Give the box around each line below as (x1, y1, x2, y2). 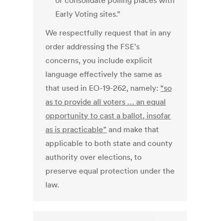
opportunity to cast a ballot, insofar (45, 110, 171, 121)
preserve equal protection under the (45, 166, 175, 176)
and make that (107, 124, 159, 135)
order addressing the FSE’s (45, 41, 140, 52)
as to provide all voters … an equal (45, 97, 166, 107)
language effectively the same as (45, 69, 162, 79)
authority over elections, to (45, 152, 142, 162)
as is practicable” (45, 124, 107, 135)
